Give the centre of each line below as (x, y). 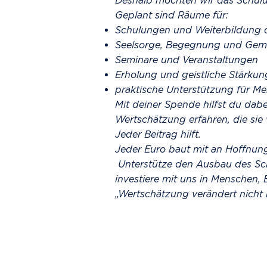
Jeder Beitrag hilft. (158, 134)
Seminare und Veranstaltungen (187, 60)
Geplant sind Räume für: (172, 15)
